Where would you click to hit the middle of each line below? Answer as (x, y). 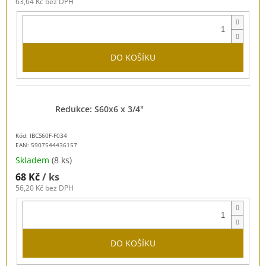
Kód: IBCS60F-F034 (41, 135)
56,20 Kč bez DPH (45, 188)
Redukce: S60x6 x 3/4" (99, 109)
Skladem (34, 160)
